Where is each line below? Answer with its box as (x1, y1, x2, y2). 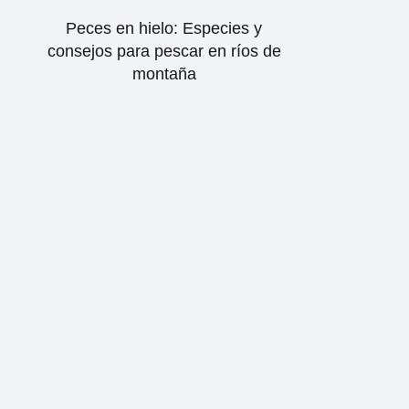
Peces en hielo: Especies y (66, 18, 263, 37)
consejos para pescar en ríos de (47, 41, 281, 60)
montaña (131, 64, 196, 83)
